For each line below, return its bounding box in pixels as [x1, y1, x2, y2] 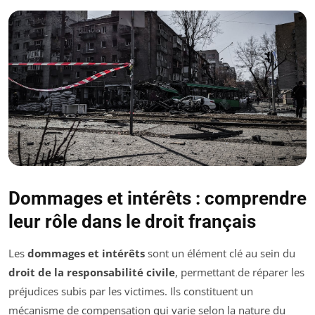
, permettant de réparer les [175, 265, 304, 280]
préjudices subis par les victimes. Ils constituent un [8, 284, 253, 299]
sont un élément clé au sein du [145, 246, 295, 261]
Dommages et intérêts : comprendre [8, 188, 307, 210]
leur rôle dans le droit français [8, 211, 256, 233]
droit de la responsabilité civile [8, 265, 175, 280]
